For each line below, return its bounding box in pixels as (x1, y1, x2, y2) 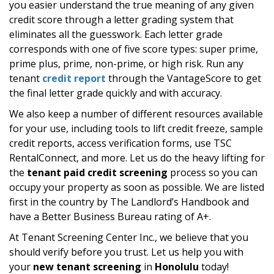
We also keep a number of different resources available (9, 106, 263, 120)
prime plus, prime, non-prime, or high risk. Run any (9, 56, 243, 70)
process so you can (168, 165, 257, 179)
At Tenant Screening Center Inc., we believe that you (9, 230, 248, 244)
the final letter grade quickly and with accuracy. (9, 86, 222, 100)
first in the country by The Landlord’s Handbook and (9, 194, 249, 209)
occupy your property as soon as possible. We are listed (9, 180, 264, 194)
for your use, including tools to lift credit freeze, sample (9, 121, 263, 135)
